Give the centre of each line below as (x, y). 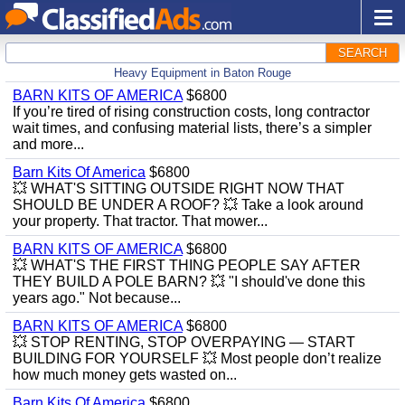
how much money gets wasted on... (125, 375)
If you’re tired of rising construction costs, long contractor (191, 112)
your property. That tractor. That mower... (140, 221)
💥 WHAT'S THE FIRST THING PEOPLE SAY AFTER (187, 265)
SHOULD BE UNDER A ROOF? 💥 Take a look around (188, 205)
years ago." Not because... (97, 298)
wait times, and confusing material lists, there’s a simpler (192, 128)
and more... (48, 144)
